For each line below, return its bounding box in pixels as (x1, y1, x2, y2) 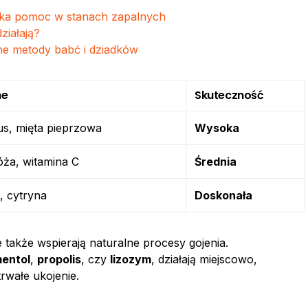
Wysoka (195, 121, 239, 135)
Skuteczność (195, 87, 264, 103)
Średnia (195, 155, 236, 168)
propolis (37, 252, 81, 266)
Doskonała (195, 188, 252, 202)
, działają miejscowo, (151, 252, 257, 266)
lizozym (110, 252, 151, 266)
